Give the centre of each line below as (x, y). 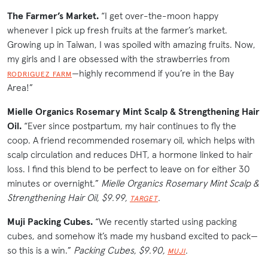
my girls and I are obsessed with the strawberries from (118, 59)
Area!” (20, 88)
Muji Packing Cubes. (50, 222)
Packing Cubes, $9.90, (121, 250)
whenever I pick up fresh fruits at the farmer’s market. (117, 30)
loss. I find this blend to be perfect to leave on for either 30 (129, 169)
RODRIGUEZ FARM (39, 74)
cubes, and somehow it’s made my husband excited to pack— (133, 236)
